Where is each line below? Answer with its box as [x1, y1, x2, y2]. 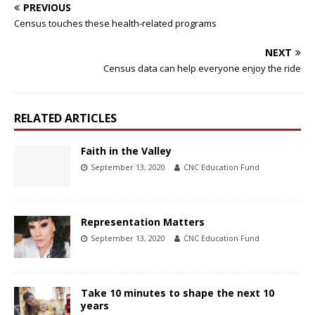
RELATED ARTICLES [14, 110, 117, 127]
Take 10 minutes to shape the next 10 [81, 286, 274, 300]
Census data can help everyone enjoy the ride [103, 62, 301, 75]
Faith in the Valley [81, 144, 172, 158]
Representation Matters [81, 215, 205, 229]
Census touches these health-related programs [14, 17, 217, 30]
